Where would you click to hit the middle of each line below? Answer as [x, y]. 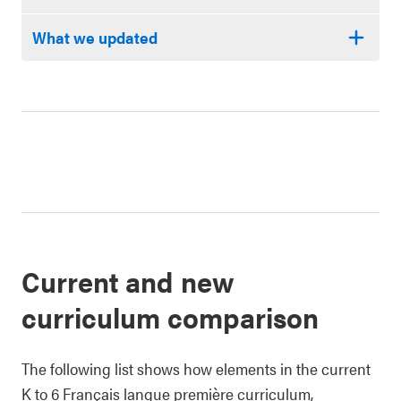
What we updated [95, 37]
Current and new [128, 281]
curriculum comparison [170, 316]
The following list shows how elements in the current [196, 368]
